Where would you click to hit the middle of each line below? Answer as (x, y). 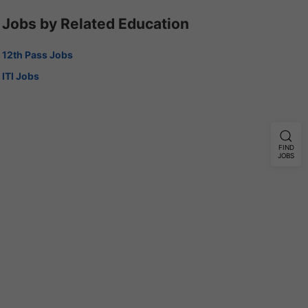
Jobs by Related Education (95, 23)
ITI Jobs (20, 76)
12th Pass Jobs (37, 54)
